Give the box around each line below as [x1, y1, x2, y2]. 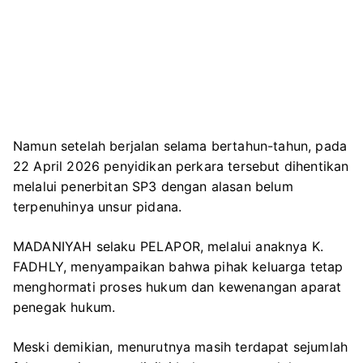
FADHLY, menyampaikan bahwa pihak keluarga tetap [13, 258, 344, 275]
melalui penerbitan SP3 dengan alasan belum [13, 177, 293, 194]
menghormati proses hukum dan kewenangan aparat [13, 278, 342, 295]
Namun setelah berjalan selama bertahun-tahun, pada [13, 137, 348, 154]
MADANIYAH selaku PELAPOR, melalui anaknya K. [13, 237, 324, 254]
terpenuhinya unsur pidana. [13, 198, 182, 215]
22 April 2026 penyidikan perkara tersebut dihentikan [13, 157, 349, 174]
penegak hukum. [13, 298, 116, 315]
